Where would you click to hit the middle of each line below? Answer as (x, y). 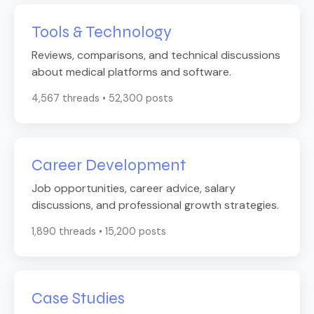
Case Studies (78, 298)
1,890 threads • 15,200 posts (99, 232)
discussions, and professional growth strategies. (155, 205)
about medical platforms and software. (131, 72)
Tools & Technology (102, 32)
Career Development (109, 165)
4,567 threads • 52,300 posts (102, 98)
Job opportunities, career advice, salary (134, 189)
